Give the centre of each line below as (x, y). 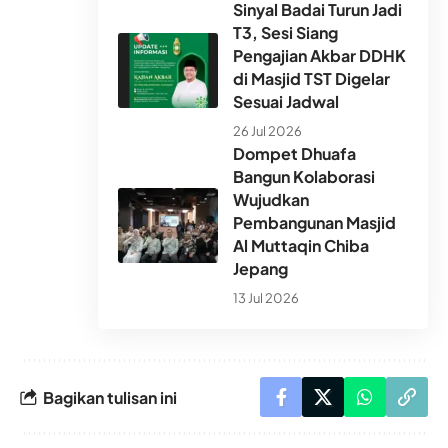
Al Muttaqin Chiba (301, 246)
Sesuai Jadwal (286, 102)
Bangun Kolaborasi (304, 177)
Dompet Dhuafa (294, 154)
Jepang (260, 269)
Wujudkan (271, 200)
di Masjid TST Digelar (311, 79)
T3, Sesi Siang (285, 33)
